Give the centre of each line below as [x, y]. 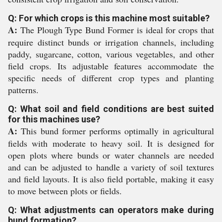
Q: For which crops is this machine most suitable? [109, 18]
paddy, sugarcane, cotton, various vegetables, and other [111, 54]
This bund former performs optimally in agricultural [116, 131]
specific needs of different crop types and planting [111, 78]
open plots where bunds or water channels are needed [111, 155]
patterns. [23, 90]
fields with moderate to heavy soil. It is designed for [111, 143]
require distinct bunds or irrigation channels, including [111, 42]
